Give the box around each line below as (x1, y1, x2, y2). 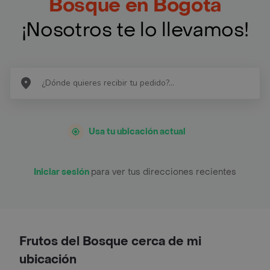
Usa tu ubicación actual (89, 125, 186, 137)
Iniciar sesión (34, 166, 91, 178)
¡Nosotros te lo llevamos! (21, 17, 249, 43)
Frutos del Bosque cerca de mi (19, 233, 201, 250)
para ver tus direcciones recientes (91, 166, 236, 178)
